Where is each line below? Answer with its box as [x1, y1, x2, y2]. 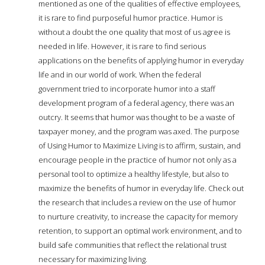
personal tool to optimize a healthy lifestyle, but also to [38, 168, 229, 179]
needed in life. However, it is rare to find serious [38, 40, 206, 51]
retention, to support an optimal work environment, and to [38, 225, 242, 236]
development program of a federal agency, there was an [38, 97, 234, 108]
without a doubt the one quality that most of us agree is [38, 26, 230, 37]
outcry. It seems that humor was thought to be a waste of [38, 111, 235, 122]
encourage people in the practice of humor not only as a [38, 154, 237, 165]
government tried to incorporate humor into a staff [38, 83, 215, 94]
